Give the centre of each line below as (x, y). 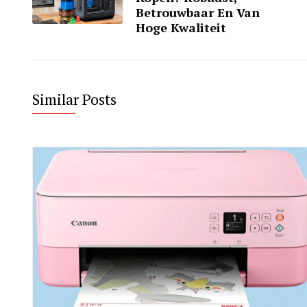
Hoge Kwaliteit (181, 28)
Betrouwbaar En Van (198, 13)
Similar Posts (74, 99)
